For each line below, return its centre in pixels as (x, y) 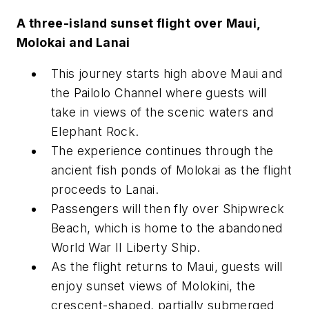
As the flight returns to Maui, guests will (167, 267)
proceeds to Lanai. (105, 190)
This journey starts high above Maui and (167, 74)
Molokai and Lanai (73, 42)
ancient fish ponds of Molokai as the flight (172, 170)
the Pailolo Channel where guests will (159, 93)
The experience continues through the (162, 151)
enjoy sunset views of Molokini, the (153, 286)
